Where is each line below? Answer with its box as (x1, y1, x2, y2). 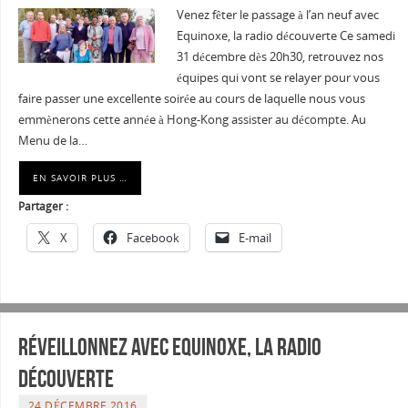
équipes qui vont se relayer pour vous (176, 70, 380, 87)
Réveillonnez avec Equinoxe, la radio (17, 332, 321, 360)
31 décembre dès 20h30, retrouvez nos (176, 49, 383, 66)
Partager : (17, 199, 68, 215)
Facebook (126, 229, 179, 247)
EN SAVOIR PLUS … (32, 171, 127, 185)
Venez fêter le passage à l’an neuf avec (176, 7, 379, 24)
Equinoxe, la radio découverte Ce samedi (176, 28, 395, 45)
